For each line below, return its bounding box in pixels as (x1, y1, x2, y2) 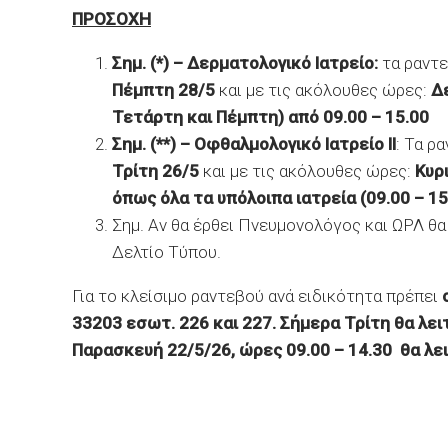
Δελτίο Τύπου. (112, 242, 221, 262)
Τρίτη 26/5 (112, 161, 199, 181)
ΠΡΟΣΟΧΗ (72, 9, 151, 29)
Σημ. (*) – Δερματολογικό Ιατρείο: (112, 53, 378, 73)
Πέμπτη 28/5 (112, 80, 219, 100)
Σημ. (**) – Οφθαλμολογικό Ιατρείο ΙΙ (112, 134, 396, 154)
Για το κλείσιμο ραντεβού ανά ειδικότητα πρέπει (72, 286, 442, 306)
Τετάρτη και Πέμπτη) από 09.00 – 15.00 (112, 107, 429, 127)
